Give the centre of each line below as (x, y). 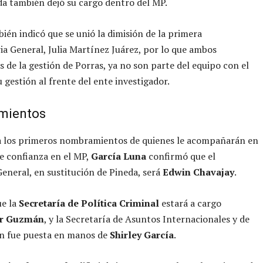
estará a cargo (190, 203)
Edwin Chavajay (198, 172)
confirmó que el (181, 156)
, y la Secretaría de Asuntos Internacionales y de (147, 219)
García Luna (119, 156)
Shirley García (141, 235)
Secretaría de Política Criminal (89, 203)
